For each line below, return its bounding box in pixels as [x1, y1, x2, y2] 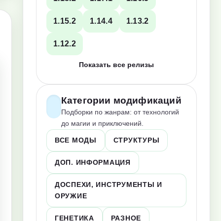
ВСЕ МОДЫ [55, 136, 97, 144]
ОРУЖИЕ [55, 192, 87, 200]
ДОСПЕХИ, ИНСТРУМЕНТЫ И [55, 181, 162, 188]
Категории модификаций [61, 95, 182, 106]
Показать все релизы [79, 61, 154, 69]
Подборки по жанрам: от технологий [61, 108, 179, 116]
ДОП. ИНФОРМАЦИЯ [55, 158, 131, 166]
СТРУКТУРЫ [113, 136, 160, 144]
